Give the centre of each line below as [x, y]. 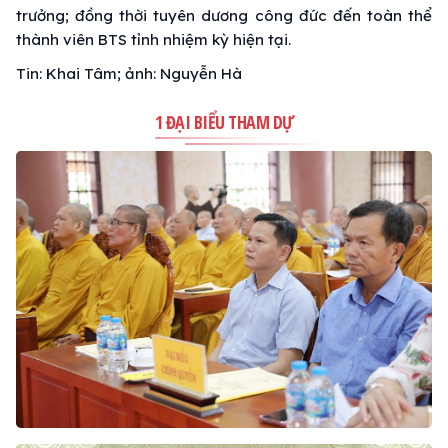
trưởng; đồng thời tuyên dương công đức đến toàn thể [224, 15]
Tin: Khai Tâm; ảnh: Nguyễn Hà [129, 73]
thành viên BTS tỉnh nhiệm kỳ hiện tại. [153, 39]
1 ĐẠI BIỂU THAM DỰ [224, 121]
